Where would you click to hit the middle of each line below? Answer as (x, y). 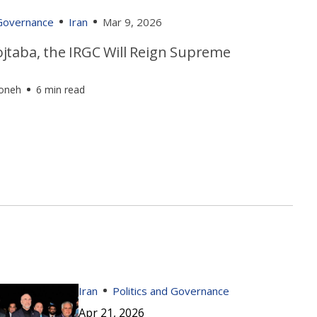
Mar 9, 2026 (133, 22)
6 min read (61, 90)
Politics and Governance (171, 290)
